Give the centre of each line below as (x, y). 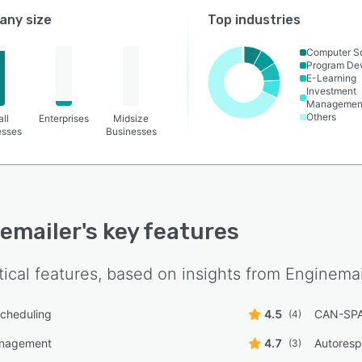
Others (322, 117)
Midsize (131, 118)
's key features (160, 232)
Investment (332, 91)
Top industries (255, 20)
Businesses (131, 131)
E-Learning (332, 78)
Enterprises (63, 118)
